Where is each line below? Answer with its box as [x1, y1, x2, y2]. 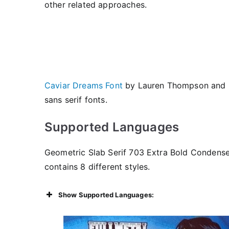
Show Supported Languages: [58, 191, 154, 199]
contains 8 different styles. [44, 162, 150, 172]
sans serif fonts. [44, 95, 107, 105]
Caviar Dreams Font [44, 80, 123, 90]
